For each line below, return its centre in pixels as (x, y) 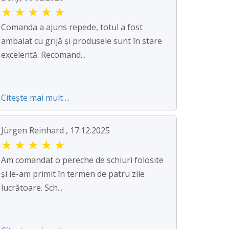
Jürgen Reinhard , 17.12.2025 (55, 131)
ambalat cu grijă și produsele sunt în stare (82, 41)
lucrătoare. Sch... (32, 188)
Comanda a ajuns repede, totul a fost (72, 27)
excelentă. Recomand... (43, 55)
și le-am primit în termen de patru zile (73, 174)
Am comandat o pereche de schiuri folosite (82, 160)
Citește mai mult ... (35, 98)
